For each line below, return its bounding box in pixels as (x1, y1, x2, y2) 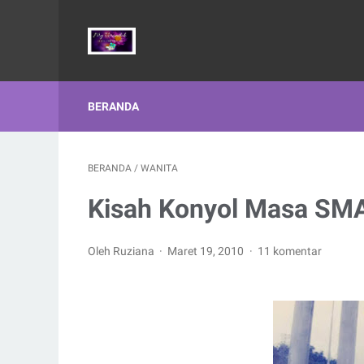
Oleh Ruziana (88, 245, 157, 258)
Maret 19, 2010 (167, 245, 247, 258)
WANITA (141, 162, 178, 174)
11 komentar (257, 245, 322, 258)
